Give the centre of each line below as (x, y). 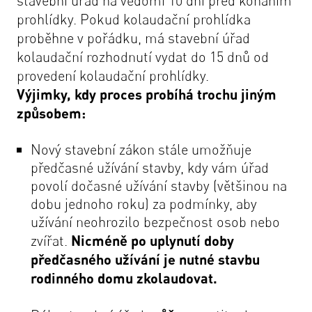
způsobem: (51, 112)
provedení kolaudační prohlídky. (113, 75)
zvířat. (51, 240)
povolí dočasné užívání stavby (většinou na (159, 185)
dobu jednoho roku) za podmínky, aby (144, 203)
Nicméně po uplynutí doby (153, 240)
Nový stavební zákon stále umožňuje (141, 149)
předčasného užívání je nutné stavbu (145, 259)
